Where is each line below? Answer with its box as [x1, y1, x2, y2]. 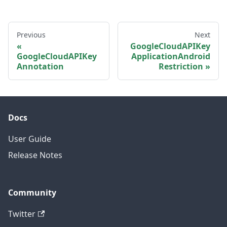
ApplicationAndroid [131, 50, 210, 62]
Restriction [159, 60, 203, 72]
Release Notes [8, 149, 62, 161]
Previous [17, 29, 46, 40]
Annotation [17, 60, 64, 72]
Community [8, 187, 56, 198]
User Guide [8, 133, 51, 144]
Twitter [8, 208, 35, 219]
